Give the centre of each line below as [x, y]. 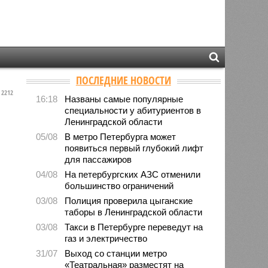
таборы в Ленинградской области [134, 212]
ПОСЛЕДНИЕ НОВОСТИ [123, 80]
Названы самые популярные [124, 99]
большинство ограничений [119, 185]
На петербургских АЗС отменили [133, 174]
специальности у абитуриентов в [133, 110]
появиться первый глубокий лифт [134, 148]
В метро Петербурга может [121, 136]
